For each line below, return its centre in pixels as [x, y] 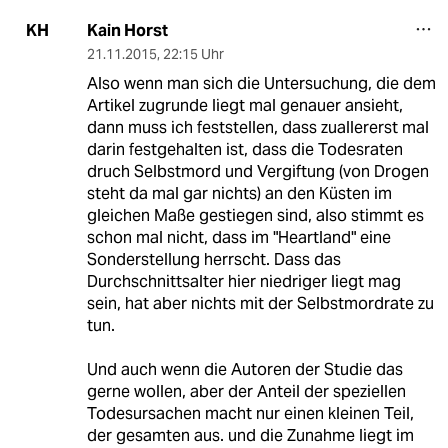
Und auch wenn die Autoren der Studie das [244, 369]
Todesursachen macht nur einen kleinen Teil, [250, 413]
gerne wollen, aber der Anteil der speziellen [246, 391]
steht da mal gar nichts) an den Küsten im [239, 193]
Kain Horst [127, 30]
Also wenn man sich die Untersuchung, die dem [261, 83]
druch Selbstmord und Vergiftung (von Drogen [257, 171]
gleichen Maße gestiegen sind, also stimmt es [255, 215]
